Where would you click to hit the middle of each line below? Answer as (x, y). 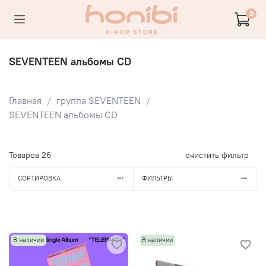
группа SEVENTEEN (99, 100)
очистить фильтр (217, 155)
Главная (25, 100)
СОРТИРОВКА (39, 178)
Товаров (25, 155)
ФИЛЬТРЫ (157, 178)
